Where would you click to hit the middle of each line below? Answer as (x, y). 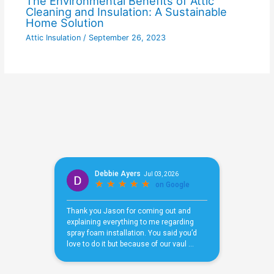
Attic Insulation (53, 38)
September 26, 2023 (127, 38)
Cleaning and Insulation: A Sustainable (126, 11)
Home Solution (65, 22)
